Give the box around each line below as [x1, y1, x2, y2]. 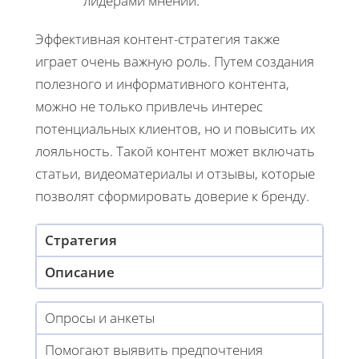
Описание [45, 262, 115, 281]
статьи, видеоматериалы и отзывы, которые [35, 163, 315, 183]
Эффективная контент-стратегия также [35, 29, 280, 48]
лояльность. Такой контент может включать [35, 141, 315, 160]
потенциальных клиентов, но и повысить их [35, 119, 315, 138]
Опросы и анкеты [45, 308, 155, 327]
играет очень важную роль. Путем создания [35, 51, 314, 71]
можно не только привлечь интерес [35, 96, 263, 115]
